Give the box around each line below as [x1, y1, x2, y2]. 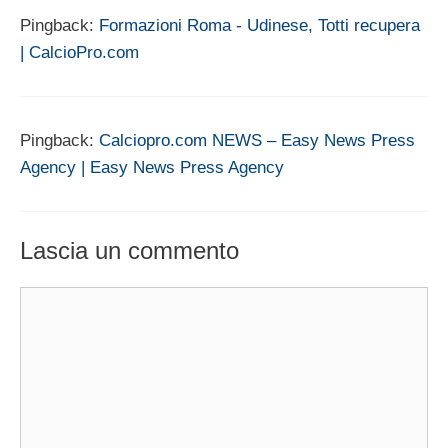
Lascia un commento [20, 237, 239, 265]
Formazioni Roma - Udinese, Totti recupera [99, 15, 420, 35]
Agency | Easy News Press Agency [20, 157, 284, 177]
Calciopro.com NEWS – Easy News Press [99, 130, 415, 150]
